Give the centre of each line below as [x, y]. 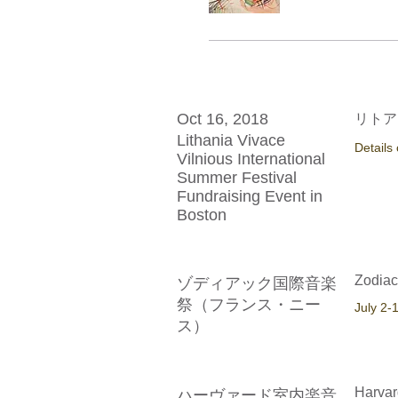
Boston [202, 215]
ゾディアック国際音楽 [257, 283]
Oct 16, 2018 [223, 119]
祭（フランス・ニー [249, 304]
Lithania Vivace [231, 140]
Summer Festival [237, 177]
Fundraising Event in [250, 196]
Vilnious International [251, 159]
